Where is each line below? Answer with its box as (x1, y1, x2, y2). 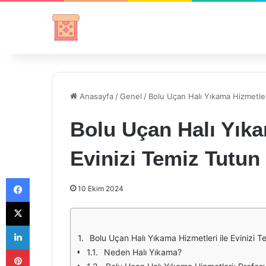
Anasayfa (77, 91, 113, 101)
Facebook (29, 173, 65, 182)
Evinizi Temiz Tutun (70, 147, 260, 170)
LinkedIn (29, 220, 60, 230)
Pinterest (29, 244, 63, 254)
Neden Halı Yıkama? (104, 247, 182, 257)
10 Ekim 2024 (78, 184, 123, 193)
